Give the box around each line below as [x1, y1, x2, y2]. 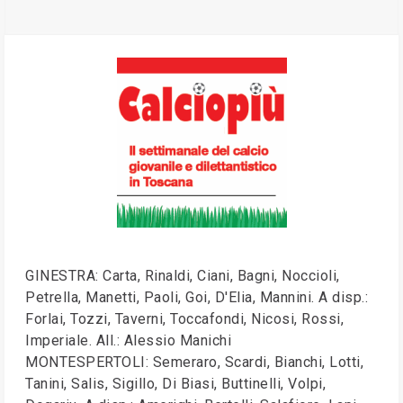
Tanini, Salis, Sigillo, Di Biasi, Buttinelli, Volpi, [25, 375, 326, 392]
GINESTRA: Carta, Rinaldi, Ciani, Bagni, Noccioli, [25, 267, 340, 284]
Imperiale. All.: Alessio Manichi [25, 332, 231, 349]
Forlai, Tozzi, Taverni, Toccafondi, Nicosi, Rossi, [25, 310, 344, 327]
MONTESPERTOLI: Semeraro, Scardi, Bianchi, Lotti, [25, 354, 363, 371]
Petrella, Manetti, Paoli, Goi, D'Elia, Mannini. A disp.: [25, 289, 368, 306]
